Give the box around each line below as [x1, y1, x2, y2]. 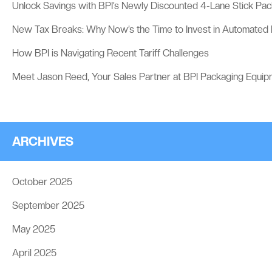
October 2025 [12, 175, 72, 188]
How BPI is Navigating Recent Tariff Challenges [12, 47, 209, 59]
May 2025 [12, 223, 55, 235]
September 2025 [12, 199, 84, 211]
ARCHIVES [12, 134, 73, 149]
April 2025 [12, 246, 56, 259]
